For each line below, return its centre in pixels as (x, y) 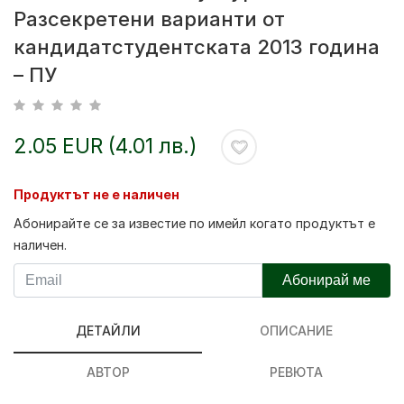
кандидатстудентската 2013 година (197, 47)
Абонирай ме (326, 280)
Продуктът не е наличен (96, 194)
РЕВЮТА (296, 372)
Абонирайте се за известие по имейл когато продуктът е (194, 223)
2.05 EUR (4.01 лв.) (106, 146)
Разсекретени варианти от (149, 19)
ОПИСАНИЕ (296, 331)
